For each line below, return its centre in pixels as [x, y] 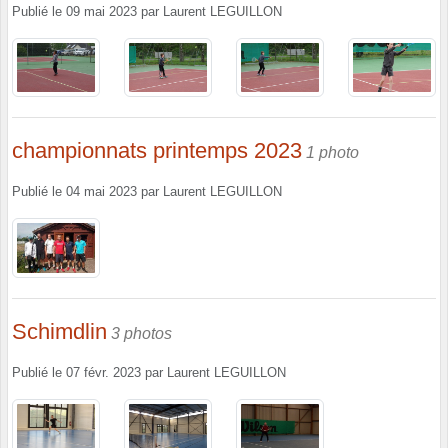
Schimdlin [59, 331]
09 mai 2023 [101, 11]
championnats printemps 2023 [157, 151]
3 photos [141, 333]
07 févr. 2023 [103, 372]
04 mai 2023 [101, 192]
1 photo [332, 153]
